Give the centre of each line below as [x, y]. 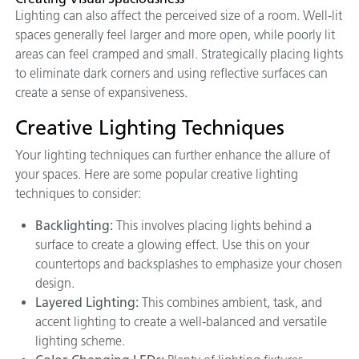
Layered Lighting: [89, 302]
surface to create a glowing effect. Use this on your [172, 244]
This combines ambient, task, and [232, 302]
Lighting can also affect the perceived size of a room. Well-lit [179, 15]
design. [55, 283]
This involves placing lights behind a [214, 225]
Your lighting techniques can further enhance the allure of [173, 155]
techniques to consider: [78, 193]
